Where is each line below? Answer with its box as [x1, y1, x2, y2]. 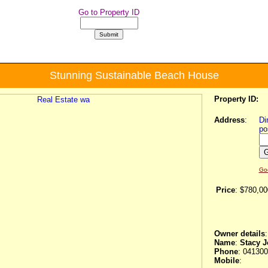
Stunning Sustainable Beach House [49, 69, 219, 81]
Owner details [214, 229, 265, 238]
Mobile [214, 256, 239, 265]
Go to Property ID [78, 8, 139, 17]
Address [214, 115, 245, 124]
